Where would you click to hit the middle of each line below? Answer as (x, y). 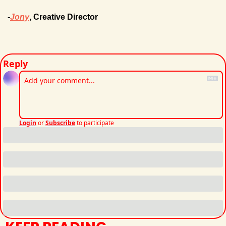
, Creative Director (64, 17)
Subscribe (60, 123)
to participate (95, 123)
